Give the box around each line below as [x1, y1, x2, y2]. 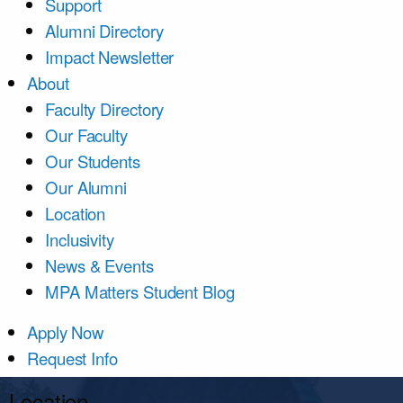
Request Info [27, 346, 118, 370]
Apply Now [27, 320, 104, 344]
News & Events [45, 254, 154, 277]
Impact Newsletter [45, 45, 175, 68]
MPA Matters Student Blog [45, 280, 235, 303]
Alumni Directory [45, 19, 164, 42]
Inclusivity [45, 228, 114, 251]
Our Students [45, 149, 140, 173]
